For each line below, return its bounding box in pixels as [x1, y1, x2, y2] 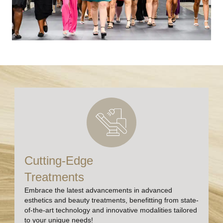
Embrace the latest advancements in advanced [24, 186, 172, 194]
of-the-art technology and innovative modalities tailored [24, 206, 197, 214]
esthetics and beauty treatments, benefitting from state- [24, 196, 199, 204]
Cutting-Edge [24, 153, 93, 167]
